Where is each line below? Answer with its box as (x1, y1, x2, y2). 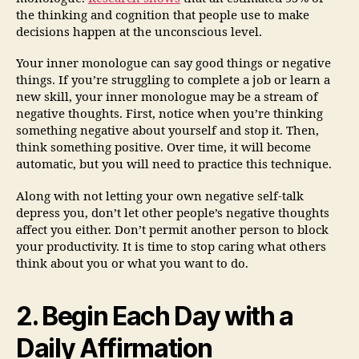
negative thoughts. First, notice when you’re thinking (16, 107, 323, 123)
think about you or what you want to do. (16, 256, 252, 272)
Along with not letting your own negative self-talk (16, 189, 304, 205)
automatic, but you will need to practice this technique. (16, 157, 335, 173)
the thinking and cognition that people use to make (16, 7, 309, 23)
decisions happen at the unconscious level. (16, 24, 265, 40)
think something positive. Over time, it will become (16, 140, 311, 156)
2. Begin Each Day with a (16, 301, 294, 333)
